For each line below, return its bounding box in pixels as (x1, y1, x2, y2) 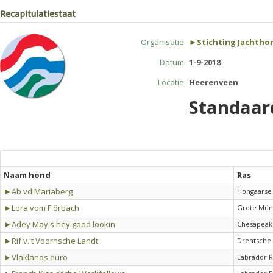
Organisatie (141, 37, 184, 48)
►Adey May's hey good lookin (4, 219, 115, 230)
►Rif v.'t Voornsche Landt (4, 235, 98, 246)
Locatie (158, 77, 184, 88)
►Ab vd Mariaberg (4, 186, 73, 197)
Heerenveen (189, 77, 238, 88)
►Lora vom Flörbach (4, 202, 79, 213)
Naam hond (4, 169, 51, 180)
